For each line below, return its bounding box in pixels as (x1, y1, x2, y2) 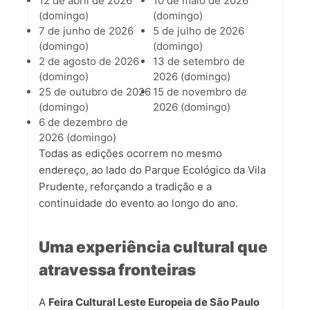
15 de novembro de (152, 85, 247, 99)
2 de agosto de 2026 (39, 55, 139, 69)
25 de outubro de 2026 (39, 85, 151, 99)
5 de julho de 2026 (152, 24, 244, 38)
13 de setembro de (152, 55, 245, 69)
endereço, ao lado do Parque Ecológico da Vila (39, 163, 266, 177)
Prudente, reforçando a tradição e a (39, 180, 212, 194)
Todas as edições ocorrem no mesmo (39, 147, 222, 161)
